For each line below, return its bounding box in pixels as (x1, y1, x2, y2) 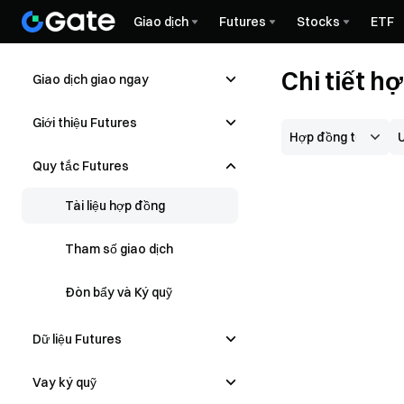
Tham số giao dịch (65, 240, 173, 257)
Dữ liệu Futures (32, 330, 122, 347)
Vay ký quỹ (32, 373, 96, 390)
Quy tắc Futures (32, 157, 129, 174)
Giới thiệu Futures (32, 114, 137, 131)
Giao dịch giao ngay (32, 70, 149, 87)
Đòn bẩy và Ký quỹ (65, 283, 172, 300)
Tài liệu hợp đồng (65, 197, 165, 214)
